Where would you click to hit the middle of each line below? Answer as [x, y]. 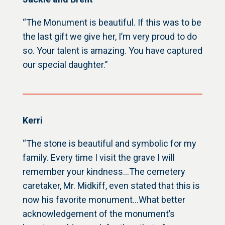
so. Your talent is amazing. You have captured [112, 51]
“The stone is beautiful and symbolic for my [109, 144]
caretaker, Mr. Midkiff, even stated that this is [111, 186]
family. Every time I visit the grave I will [98, 158]
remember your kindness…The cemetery [104, 172]
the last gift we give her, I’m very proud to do [109, 37]
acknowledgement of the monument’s [98, 214]
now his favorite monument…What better [104, 200]
